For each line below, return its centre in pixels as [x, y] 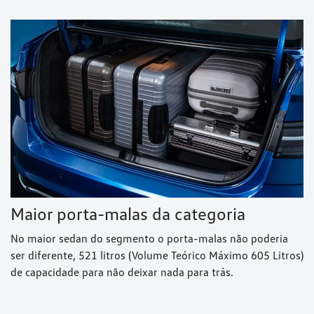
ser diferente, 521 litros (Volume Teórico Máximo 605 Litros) [157, 255]
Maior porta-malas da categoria [128, 213]
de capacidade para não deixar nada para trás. [122, 272]
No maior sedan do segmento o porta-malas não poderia [149, 238]
